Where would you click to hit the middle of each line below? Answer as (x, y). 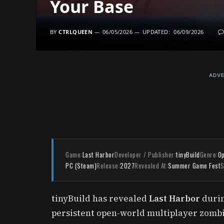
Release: (108, 165)
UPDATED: (156, 32)
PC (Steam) (81, 165)
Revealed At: (151, 165)
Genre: (209, 154)
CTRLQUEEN (76, 32)
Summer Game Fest (194, 165)
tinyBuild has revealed (100, 198)
